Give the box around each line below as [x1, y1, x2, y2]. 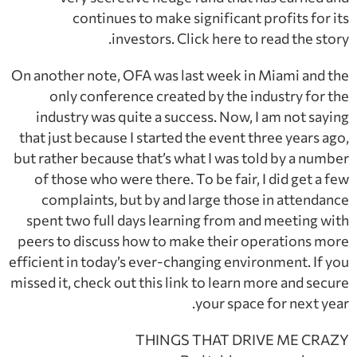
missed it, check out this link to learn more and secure [10, 273, 349, 291]
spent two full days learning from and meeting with [26, 210, 349, 229]
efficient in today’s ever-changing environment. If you [9, 252, 349, 270]
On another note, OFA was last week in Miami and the [11, 65, 349, 84]
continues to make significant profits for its [73, 8, 349, 26]
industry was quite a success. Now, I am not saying [36, 107, 349, 125]
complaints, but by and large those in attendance [41, 190, 349, 208]
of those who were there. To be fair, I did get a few [34, 169, 349, 187]
